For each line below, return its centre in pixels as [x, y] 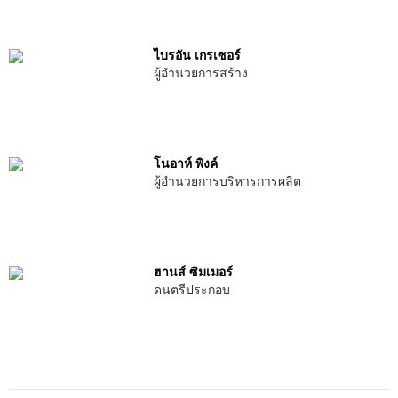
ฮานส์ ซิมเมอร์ [193, 272]
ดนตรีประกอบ [191, 290]
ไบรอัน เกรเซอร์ [197, 55]
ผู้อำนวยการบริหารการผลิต [227, 181]
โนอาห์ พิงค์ [185, 163]
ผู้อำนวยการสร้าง [200, 73]
